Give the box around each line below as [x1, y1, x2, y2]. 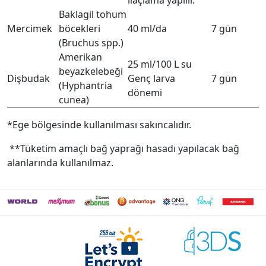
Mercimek [7, 22, 52, 35]
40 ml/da [128, 22, 167, 35]
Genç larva [128, 72, 175, 85]
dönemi [128, 86, 162, 99]
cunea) [59, 93, 89, 106]
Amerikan [59, 50, 102, 64]
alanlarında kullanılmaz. [7, 156, 113, 169]
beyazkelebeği [59, 65, 123, 78]
